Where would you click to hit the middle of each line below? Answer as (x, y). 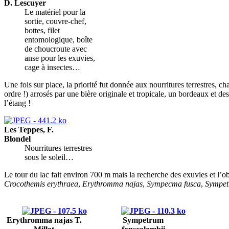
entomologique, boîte (59, 39)
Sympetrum (143, 220)
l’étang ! (17, 103)
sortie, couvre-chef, (55, 21)
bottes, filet (42, 30)
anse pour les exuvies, (60, 58)
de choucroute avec (56, 49)
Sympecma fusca (174, 184)
